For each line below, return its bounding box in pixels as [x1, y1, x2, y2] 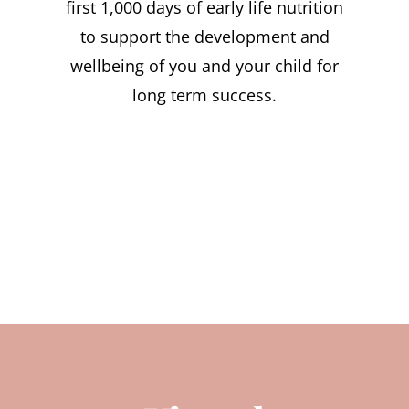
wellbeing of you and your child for [70, 55, 339, 77]
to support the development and [79, 26, 330, 47]
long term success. [132, 84, 277, 106]
